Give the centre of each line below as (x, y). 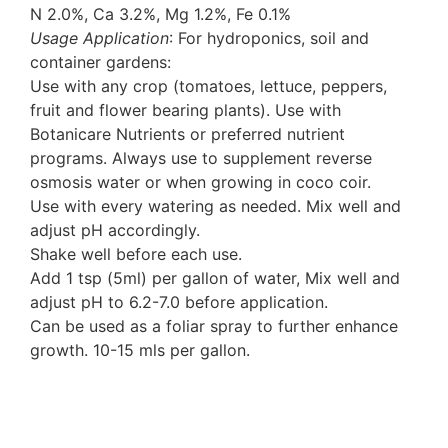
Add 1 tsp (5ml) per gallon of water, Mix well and (215, 278)
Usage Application (99, 38)
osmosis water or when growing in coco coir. (200, 182)
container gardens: (100, 62)
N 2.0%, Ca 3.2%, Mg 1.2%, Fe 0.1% (160, 14)
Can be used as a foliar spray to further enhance (214, 326)
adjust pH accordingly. (115, 230)
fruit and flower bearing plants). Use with (185, 110)
